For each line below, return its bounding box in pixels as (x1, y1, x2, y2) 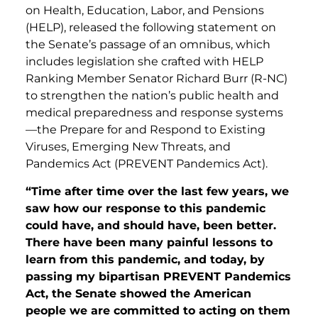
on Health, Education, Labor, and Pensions (26, 4, 264, 18)
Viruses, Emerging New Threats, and (26, 140, 231, 154)
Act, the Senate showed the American (26, 286, 251, 300)
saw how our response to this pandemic (26, 201, 265, 215)
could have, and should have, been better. (26, 218, 276, 232)
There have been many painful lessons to (26, 235, 273, 249)
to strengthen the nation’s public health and (26, 89, 279, 103)
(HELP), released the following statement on (26, 21, 276, 35)
